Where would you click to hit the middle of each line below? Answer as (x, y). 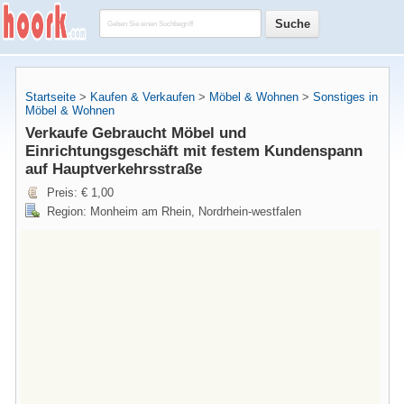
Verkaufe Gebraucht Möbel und (136, 133)
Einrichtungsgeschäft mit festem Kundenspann (194, 151)
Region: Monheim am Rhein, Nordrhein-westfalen (174, 211)
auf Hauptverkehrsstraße (114, 169)
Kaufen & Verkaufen (142, 97)
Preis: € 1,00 (80, 193)
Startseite (50, 97)
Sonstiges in (345, 97)
